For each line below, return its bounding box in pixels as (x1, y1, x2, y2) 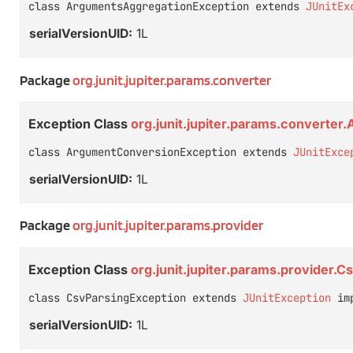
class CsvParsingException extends (28, 290, 243, 305)
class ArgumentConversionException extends (28, 145, 293, 159)
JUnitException (243, 290, 331, 305)
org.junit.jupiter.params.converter (72, 71, 271, 88)
